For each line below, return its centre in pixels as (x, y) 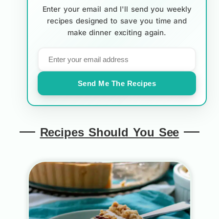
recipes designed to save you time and (117, 21)
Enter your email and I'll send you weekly (117, 9)
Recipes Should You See (109, 132)
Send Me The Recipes (117, 83)
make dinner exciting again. (117, 32)
